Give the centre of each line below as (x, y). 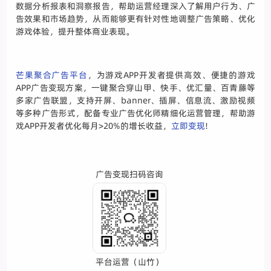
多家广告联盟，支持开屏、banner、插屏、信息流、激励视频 (135, 100)
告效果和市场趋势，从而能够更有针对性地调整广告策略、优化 (135, 18)
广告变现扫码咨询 (129, 174)
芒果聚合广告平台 (52, 75)
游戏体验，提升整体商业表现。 (75, 31)
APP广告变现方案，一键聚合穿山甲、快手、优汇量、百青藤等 (135, 87)
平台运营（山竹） (129, 262)
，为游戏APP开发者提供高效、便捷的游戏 (171, 75)
